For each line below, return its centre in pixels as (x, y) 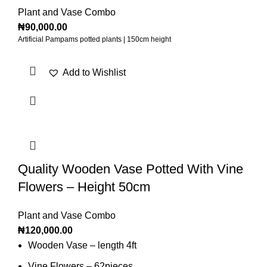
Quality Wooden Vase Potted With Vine (131, 169)
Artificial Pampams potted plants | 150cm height (94, 40)
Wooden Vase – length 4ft (82, 246)
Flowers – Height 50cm (84, 187)
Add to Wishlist (94, 73)
